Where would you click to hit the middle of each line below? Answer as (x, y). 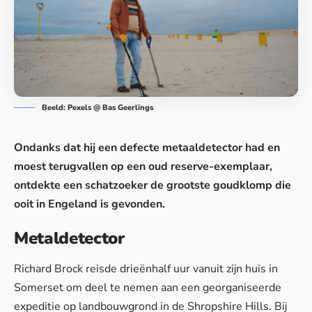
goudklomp (244, 185)
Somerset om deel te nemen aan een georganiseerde (148, 288)
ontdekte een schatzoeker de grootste (114, 185)
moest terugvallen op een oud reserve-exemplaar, (143, 166)
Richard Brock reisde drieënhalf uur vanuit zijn (130, 269)
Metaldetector (69, 238)
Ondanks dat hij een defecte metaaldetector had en (147, 147)
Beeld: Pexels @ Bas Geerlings (97, 107)
